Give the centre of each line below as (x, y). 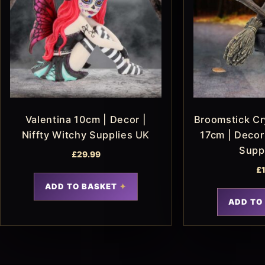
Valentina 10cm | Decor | (86, 120)
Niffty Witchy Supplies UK (86, 135)
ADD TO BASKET (81, 186)
